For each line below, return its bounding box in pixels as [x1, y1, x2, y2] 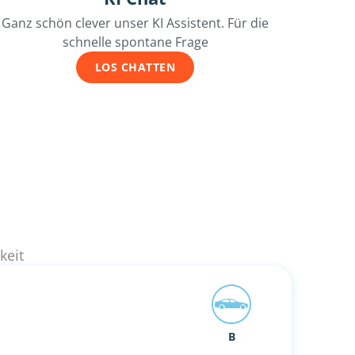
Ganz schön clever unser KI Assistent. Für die [2, 14, 269, 32]
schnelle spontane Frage [62, 33, 208, 52]
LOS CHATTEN [94, 59, 176, 75]
